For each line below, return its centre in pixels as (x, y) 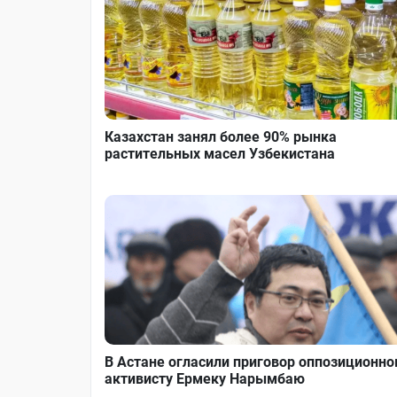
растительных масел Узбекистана (220, 153)
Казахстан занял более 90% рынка (221, 136)
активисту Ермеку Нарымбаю (205, 378)
